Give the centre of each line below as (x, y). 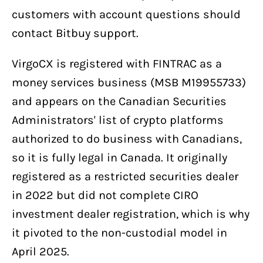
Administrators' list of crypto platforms (118, 120)
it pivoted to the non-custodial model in (119, 232)
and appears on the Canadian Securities (119, 101)
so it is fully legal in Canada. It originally (119, 157)
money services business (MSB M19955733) (129, 82)
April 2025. (41, 251)
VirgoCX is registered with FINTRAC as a (117, 63)
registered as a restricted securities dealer (125, 176)
